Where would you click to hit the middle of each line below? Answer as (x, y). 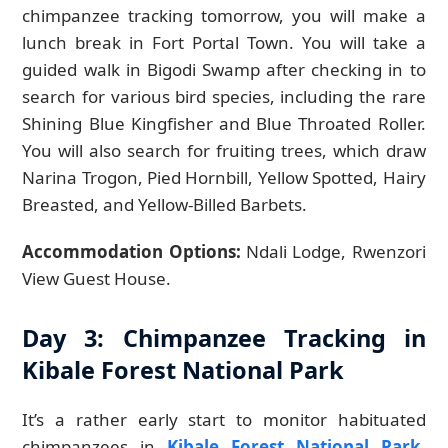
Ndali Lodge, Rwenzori (333, 252)
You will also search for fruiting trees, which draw (224, 151)
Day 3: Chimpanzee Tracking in (224, 338)
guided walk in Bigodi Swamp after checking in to (224, 70)
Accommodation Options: (131, 252)
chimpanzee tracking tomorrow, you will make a (224, 16)
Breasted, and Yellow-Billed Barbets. (165, 205)
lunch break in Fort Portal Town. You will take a (224, 43)
